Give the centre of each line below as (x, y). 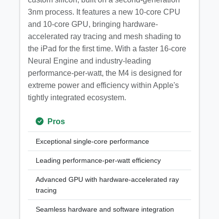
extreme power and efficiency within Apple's (103, 85)
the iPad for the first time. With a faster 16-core (107, 49)
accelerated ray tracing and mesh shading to (104, 36)
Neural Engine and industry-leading (89, 61)
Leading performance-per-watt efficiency (98, 160)
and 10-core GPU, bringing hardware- (93, 24)
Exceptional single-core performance (92, 141)
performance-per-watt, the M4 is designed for (105, 73)
